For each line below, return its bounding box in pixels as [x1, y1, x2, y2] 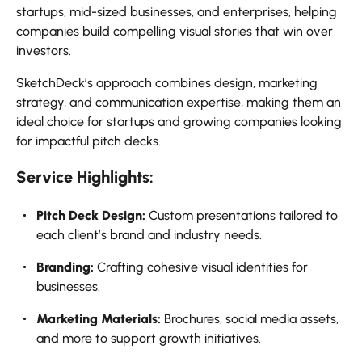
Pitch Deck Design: [36, 208, 145, 224]
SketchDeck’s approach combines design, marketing [16, 75, 318, 91]
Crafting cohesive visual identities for [94, 259, 308, 276]
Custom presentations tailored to [145, 208, 338, 224]
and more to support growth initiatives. [36, 330, 261, 347]
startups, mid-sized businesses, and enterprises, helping [16, 4, 337, 20]
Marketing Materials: [36, 311, 161, 327]
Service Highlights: [16, 167, 154, 187]
